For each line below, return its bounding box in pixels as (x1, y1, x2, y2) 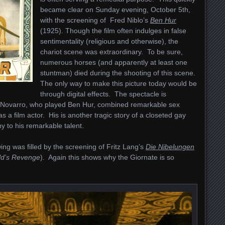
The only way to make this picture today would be (40, 79, 197, 88)
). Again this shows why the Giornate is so (40, 153, 174, 162)
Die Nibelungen (146, 143, 194, 151)
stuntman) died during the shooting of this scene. (40, 69, 197, 77)
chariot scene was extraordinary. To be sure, (40, 48, 183, 56)
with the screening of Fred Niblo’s (40, 16, 150, 25)
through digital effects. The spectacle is (40, 90, 166, 98)
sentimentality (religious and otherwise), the (40, 37, 178, 46)
